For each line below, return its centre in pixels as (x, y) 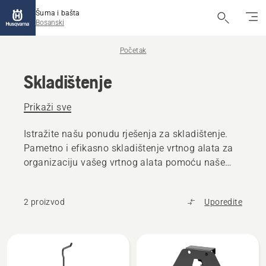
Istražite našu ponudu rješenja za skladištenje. (126, 134)
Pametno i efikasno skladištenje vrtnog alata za (129, 148)
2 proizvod (44, 202)
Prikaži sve (48, 107)
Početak (133, 50)
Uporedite (223, 202)
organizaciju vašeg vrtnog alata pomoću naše (125, 162)
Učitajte (29, 242)
